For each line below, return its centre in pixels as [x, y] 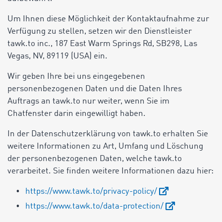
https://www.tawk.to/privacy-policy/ [91, 192]
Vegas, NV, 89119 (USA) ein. [58, 56]
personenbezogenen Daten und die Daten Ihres [95, 89]
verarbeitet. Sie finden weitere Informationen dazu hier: [111, 171]
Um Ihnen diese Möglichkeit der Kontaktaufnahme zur [108, 19]
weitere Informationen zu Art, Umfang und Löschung [105, 146]
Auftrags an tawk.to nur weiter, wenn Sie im [88, 101]
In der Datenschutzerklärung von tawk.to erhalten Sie [108, 134]
